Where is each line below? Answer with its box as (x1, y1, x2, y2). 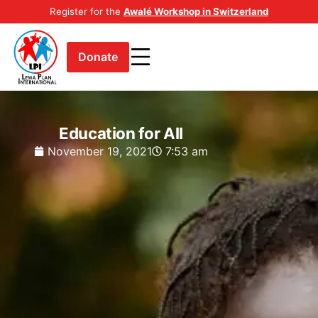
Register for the (50, 6, 124, 17)
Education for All (59, 124, 183, 143)
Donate (78, 49, 119, 64)
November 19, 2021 (48, 144, 152, 159)
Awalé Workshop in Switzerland (124, 6, 268, 17)
